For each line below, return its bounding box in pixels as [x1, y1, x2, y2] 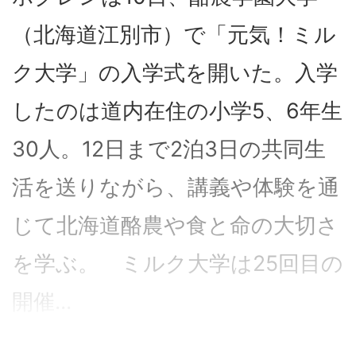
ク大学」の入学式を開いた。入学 [12, 60, 338, 86]
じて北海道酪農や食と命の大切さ [12, 212, 339, 238]
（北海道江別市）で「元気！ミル [12, 21, 336, 48]
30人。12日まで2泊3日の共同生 [12, 136, 326, 162]
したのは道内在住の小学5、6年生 [12, 98, 342, 124]
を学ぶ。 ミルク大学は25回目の [12, 250, 343, 277]
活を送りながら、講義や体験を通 [12, 174, 339, 200]
